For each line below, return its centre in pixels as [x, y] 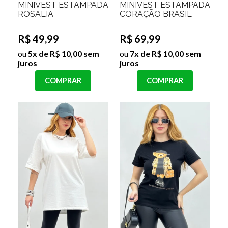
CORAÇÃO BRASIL [156, 14]
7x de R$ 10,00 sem [165, 53]
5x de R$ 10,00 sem [63, 53]
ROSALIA [36, 14]
